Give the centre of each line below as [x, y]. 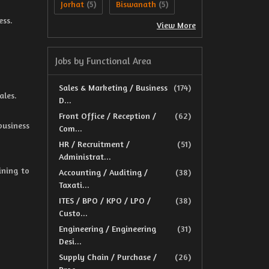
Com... [71, 128]
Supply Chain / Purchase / [108, 257]
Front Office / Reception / [107, 116]
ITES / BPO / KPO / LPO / [105, 200]
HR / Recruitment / [94, 144]
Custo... [73, 213]
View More [176, 25]
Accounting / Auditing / [103, 172]
